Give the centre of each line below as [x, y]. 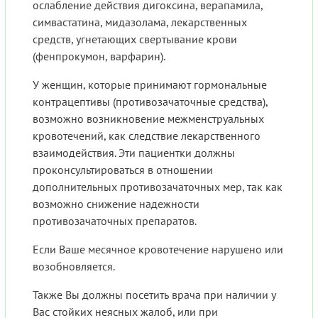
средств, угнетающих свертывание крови [135, 39]
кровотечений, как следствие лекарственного [147, 136]
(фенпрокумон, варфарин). [99, 56]
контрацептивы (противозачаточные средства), [150, 102]
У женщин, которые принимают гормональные [150, 85]
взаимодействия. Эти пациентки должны [134, 153]
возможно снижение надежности [116, 204]
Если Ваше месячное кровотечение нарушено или [158, 250]
